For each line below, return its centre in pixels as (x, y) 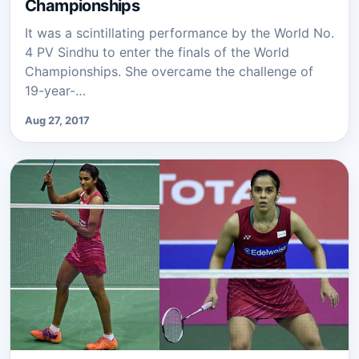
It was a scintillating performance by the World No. (179, 33)
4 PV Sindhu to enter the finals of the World (157, 52)
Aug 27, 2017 (57, 121)
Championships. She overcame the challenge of (169, 72)
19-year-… (55, 91)
